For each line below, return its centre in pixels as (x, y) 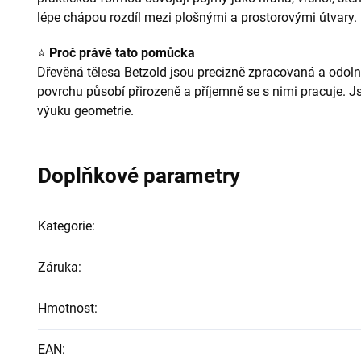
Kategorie (65, 226)
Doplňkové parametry (139, 175)
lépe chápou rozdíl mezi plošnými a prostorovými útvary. (197, 17)
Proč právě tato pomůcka (122, 52)
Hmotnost (66, 308)
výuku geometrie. (85, 110)
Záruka (58, 267)
